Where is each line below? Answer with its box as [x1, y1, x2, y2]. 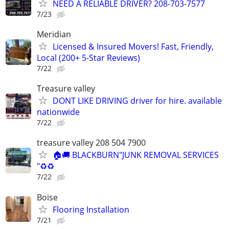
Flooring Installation [53, 203, 129, 215]
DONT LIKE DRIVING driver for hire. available [53, 95, 222, 107]
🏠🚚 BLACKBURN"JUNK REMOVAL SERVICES [53, 149, 219, 161]
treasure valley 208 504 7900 [37, 137, 146, 149]
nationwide [37, 106, 80, 118]
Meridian [37, 29, 71, 40]
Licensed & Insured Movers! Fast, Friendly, [53, 41, 214, 52]
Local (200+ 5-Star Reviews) [37, 52, 140, 63]
